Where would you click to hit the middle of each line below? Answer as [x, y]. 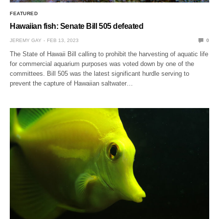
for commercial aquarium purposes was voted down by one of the [102, 64]
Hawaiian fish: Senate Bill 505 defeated [77, 26]
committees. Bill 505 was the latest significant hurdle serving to [100, 74]
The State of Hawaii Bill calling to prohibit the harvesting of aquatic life [109, 54]
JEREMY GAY [26, 41]
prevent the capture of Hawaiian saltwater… [72, 84]
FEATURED [24, 14]
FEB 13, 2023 [63, 41]
